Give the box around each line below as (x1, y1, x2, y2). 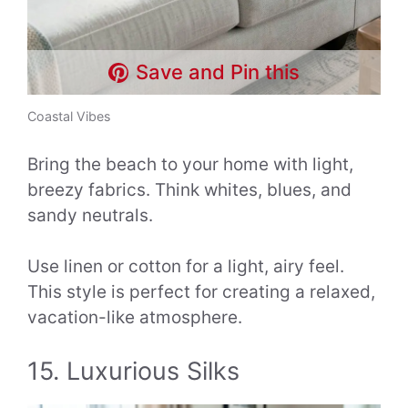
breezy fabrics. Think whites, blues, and (27, 178, 352, 200)
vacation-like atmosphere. (27, 307, 242, 329)
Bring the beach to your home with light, (27, 153, 353, 175)
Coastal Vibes (27, 108, 110, 125)
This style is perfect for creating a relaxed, (27, 281, 375, 303)
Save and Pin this (136, 60, 301, 85)
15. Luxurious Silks (27, 355, 240, 386)
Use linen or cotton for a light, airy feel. (27, 256, 344, 278)
